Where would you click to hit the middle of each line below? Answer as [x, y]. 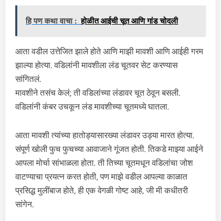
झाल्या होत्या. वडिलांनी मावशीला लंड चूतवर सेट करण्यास [97, 65]
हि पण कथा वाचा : [52, 21]
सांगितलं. [29, 79]
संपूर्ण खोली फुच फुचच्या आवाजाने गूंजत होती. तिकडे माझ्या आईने [110, 149]
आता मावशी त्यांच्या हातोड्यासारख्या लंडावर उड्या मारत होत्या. [105, 135]
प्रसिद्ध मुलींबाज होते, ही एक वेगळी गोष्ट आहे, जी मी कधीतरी [102, 190]
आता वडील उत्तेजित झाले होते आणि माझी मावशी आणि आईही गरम [110, 51]
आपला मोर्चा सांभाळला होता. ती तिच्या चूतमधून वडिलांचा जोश [104, 163]
